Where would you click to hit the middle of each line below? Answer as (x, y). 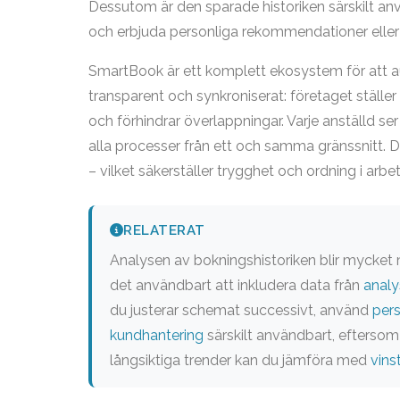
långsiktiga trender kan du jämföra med (240, 360)
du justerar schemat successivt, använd (241, 310)
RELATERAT (164, 230)
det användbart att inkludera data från (237, 285)
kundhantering (157, 335)
